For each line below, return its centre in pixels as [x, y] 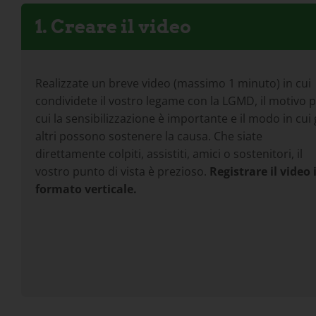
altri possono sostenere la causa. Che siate [148, 136]
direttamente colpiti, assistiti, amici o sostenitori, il [169, 153]
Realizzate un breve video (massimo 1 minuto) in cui [173, 83]
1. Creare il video [113, 26]
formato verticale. [86, 189]
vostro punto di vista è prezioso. [122, 171]
